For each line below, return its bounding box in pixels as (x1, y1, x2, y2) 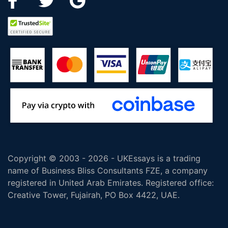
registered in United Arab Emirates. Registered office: (8, 178, 214, 188)
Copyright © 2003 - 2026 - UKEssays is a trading (8, 153, 201, 164)
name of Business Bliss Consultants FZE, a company (8, 165, 208, 176)
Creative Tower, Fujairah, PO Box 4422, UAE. (8, 190, 180, 201)
